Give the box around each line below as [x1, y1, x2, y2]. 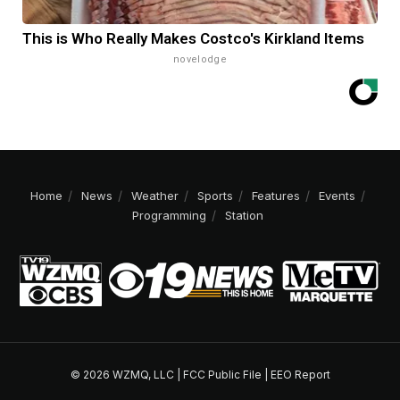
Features [251, 187, 300, 203]
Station [224, 207, 263, 222]
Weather [130, 187, 179, 203]
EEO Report [270, 367, 330, 381]
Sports [196, 187, 233, 203]
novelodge [173, 53, 227, 65]
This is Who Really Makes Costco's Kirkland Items [22, 29, 364, 47]
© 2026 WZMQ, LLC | [70, 367, 183, 381]
